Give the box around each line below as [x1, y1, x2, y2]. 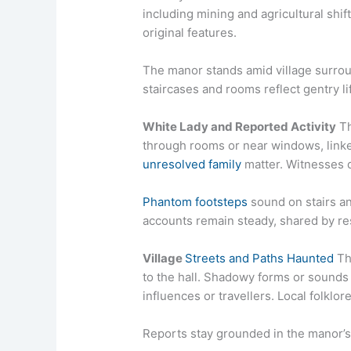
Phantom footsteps [143, 194, 248, 209]
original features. [143, 24, 237, 40]
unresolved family [143, 156, 242, 172]
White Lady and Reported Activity [143, 118, 337, 134]
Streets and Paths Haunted [185, 250, 335, 266]
